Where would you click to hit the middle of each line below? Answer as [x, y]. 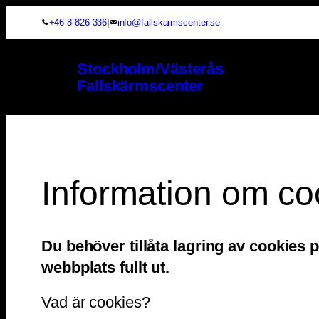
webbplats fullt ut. [106, 267]
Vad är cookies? [96, 302]
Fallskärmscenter [140, 85]
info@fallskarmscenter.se [169, 22]
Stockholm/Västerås [151, 68]
